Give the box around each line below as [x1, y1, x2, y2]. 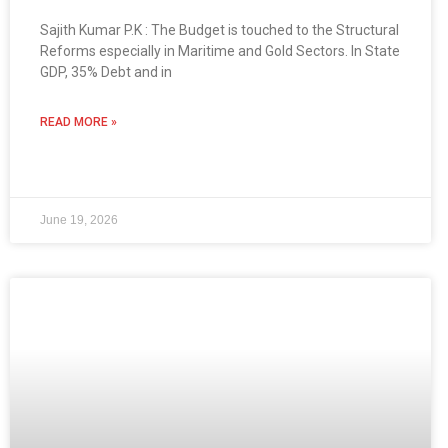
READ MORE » [40, 115, 117, 130]
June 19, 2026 [40, 213, 118, 228]
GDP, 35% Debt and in [40, 64, 172, 81]
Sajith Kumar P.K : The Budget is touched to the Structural [40, 22, 399, 39]
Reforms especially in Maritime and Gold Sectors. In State [40, 43, 400, 60]
